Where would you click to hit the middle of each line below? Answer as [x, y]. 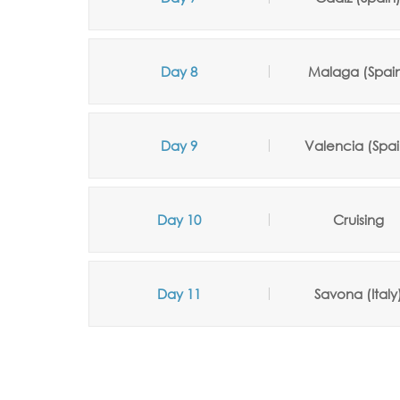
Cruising [358, 220]
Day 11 [179, 294]
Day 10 [179, 220]
